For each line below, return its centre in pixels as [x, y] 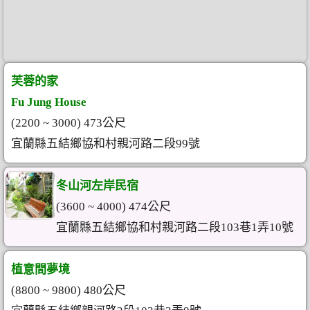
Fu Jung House [49, 102]
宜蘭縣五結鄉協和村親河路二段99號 [106, 144]
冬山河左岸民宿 [97, 186]
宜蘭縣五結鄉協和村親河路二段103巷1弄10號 [174, 227]
